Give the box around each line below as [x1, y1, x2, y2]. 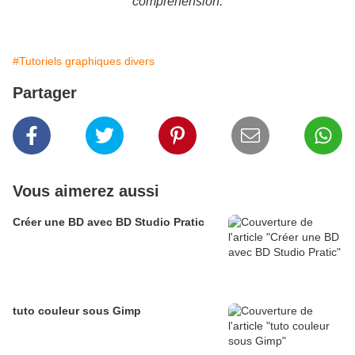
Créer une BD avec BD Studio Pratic [13, 216, 204, 229]
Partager [13, 84, 77, 102]
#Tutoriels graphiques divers [13, 55, 155, 68]
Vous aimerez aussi [13, 182, 159, 200]
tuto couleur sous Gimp [13, 304, 141, 318]
